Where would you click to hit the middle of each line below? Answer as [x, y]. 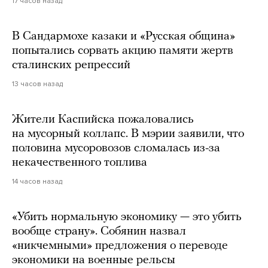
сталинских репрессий [71, 66]
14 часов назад [37, 182]
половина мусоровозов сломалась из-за [116, 149]
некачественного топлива [80, 163]
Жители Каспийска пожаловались [103, 120]
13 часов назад [37, 84]
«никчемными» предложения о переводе [120, 246]
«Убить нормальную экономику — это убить [127, 217]
